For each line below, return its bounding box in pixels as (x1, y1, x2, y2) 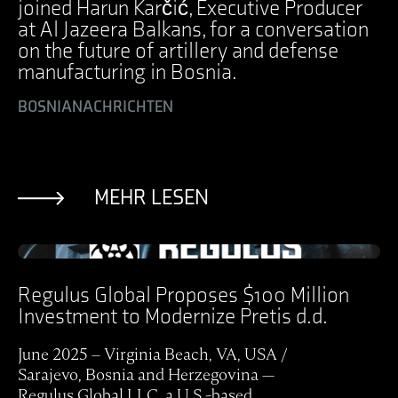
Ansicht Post (18, 242, 99, 261)
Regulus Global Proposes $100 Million (18, 283, 349, 309)
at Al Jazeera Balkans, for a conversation (18, 17, 369, 44)
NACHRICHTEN (72, 98, 173, 117)
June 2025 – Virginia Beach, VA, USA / (18, 344, 288, 365)
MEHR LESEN (94, 185, 209, 211)
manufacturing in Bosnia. (18, 60, 237, 86)
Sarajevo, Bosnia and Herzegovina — (18, 364, 275, 386)
